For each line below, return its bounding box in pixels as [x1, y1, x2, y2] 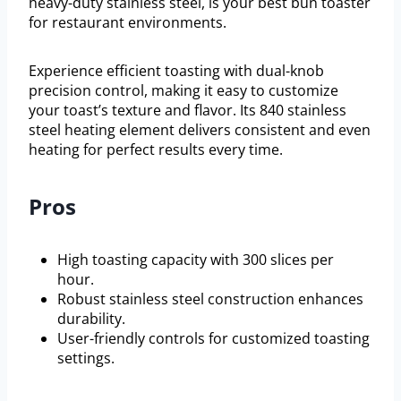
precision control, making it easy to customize [29, 81, 338, 101]
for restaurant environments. [29, 13, 226, 33]
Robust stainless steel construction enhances [57, 289, 363, 310]
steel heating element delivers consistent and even [29, 120, 371, 141]
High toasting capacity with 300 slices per [57, 250, 334, 270]
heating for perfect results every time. [29, 140, 283, 160]
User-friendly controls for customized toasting [57, 328, 370, 349]
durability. [57, 309, 125, 329]
